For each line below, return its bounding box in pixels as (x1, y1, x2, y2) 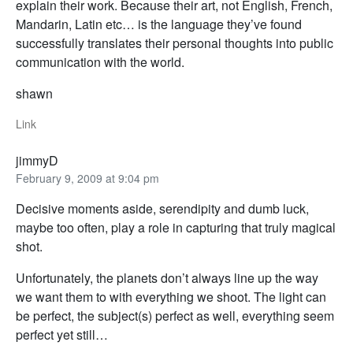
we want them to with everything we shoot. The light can (16, 288, 326, 307)
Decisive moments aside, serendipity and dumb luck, (16, 199, 309, 218)
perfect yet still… (16, 325, 108, 344)
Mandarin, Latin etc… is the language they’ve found (16, 15, 302, 34)
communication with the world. (16, 53, 184, 72)
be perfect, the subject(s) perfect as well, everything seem (16, 307, 334, 325)
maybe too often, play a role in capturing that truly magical (16, 218, 336, 237)
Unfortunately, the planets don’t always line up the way (16, 269, 318, 288)
